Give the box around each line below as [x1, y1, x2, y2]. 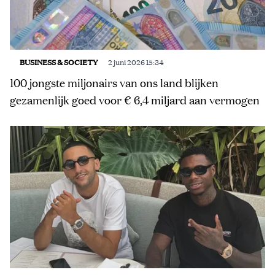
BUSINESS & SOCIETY [20, 56, 98, 68]
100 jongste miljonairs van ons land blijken [10, 76, 219, 91]
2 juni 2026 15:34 [108, 56, 164, 68]
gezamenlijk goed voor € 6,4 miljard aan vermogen [10, 93, 260, 108]
